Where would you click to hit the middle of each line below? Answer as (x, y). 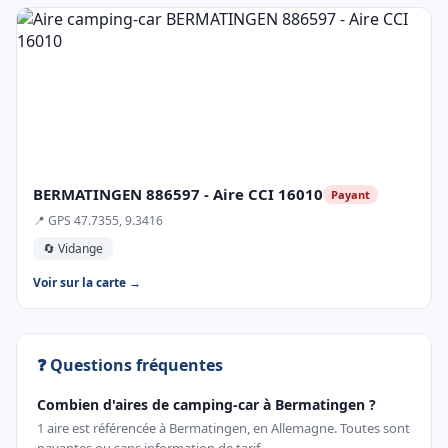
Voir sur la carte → (87, 282)
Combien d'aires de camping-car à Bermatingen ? (206, 404)
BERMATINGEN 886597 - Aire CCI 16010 (178, 194)
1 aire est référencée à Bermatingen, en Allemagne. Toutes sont (223, 428)
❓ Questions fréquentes (130, 365)
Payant (350, 194)
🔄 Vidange (73, 248)
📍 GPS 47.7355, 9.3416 (98, 220)
